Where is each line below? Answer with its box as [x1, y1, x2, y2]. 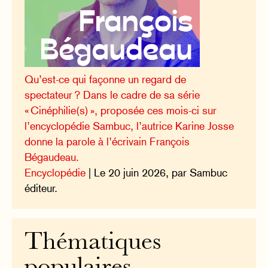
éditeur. [25, 181, 58, 194]
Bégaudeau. [25, 150, 80, 163]
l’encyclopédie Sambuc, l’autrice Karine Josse [25, 119, 234, 132]
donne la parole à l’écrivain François [25, 135, 190, 148]
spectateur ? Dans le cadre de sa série [25, 88, 200, 101]
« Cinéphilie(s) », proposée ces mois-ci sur [25, 103, 217, 117]
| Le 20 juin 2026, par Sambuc [86, 166, 228, 179]
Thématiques [25, 232, 162, 255]
